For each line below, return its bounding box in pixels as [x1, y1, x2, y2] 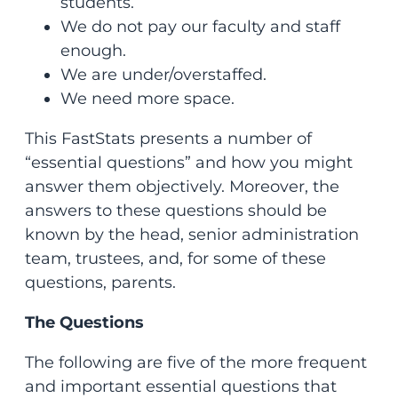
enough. [60, 41, 126, 61]
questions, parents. [24, 273, 185, 293]
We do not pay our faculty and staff [60, 17, 340, 37]
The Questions [24, 313, 144, 333]
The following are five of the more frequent [24, 353, 367, 373]
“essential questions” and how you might [24, 153, 353, 173]
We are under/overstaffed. [60, 65, 267, 85]
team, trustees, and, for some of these [24, 249, 326, 269]
